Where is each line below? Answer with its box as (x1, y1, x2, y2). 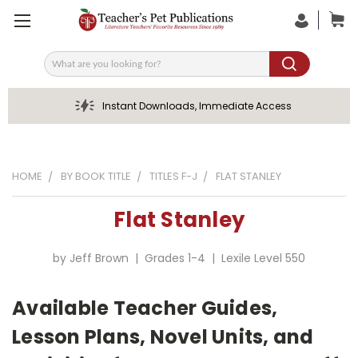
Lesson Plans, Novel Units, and (12, 323, 314, 350)
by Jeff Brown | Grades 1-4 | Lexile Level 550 (53, 250, 305, 266)
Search (43, 61, 83, 78)
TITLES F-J (149, 169, 197, 184)
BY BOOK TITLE (61, 169, 131, 184)
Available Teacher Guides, (12, 294, 278, 321)
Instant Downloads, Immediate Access (101, 99, 292, 113)
